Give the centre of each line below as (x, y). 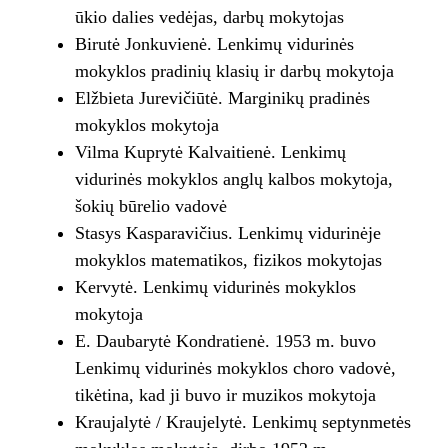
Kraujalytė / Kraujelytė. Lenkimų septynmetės (242, 422)
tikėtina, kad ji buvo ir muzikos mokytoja (225, 395)
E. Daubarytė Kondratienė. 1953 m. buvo (225, 341)
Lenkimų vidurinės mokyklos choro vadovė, (235, 368)
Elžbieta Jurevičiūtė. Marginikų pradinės (222, 98)
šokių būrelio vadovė (150, 206)
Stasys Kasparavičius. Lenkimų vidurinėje (227, 233)
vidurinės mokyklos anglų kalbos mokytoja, (233, 179)
